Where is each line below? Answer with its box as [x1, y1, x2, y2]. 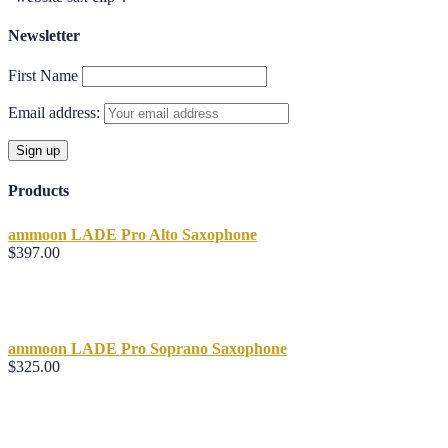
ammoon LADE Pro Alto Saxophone [8, 225, 257, 243]
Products [8, 182, 69, 200]
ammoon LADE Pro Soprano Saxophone [8, 339, 287, 357]
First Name [8, 67, 78, 85]
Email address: [8, 104, 104, 122]
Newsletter [8, 26, 80, 44]
